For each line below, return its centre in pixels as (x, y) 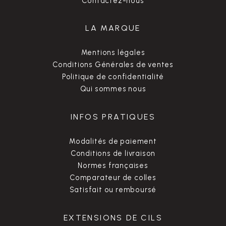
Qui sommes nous (113, 89)
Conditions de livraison (113, 153)
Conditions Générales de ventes (113, 64)
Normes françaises (113, 165)
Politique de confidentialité (113, 76)
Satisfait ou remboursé (113, 189)
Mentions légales (113, 52)
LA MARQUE (113, 28)
